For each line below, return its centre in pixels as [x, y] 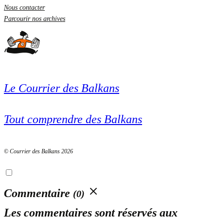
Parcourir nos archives [35, 18]
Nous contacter [24, 7]
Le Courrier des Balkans [62, 88]
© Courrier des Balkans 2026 [38, 151]
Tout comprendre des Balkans [73, 119]
